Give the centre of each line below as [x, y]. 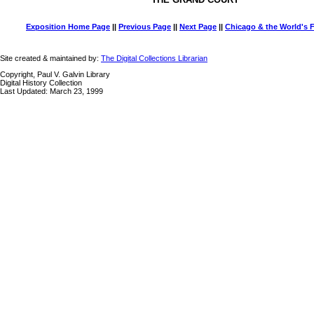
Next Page [198, 27]
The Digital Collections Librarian [154, 58]
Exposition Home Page [68, 27]
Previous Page [145, 27]
